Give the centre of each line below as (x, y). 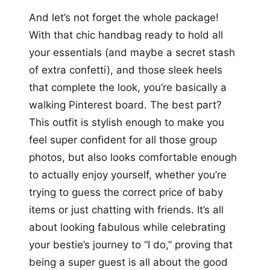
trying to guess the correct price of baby (126, 193)
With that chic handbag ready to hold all (126, 35)
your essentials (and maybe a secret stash (132, 53)
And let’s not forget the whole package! (124, 18)
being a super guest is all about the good (128, 262)
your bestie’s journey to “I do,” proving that (131, 245)
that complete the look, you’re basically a (128, 88)
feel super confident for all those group (123, 140)
